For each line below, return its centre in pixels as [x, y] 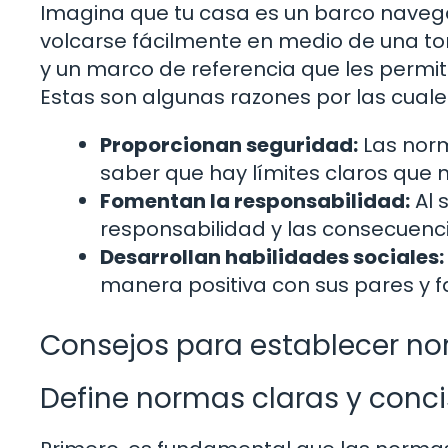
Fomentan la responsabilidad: [255, 200]
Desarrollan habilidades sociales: [272, 256]
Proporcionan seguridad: [229, 144]
